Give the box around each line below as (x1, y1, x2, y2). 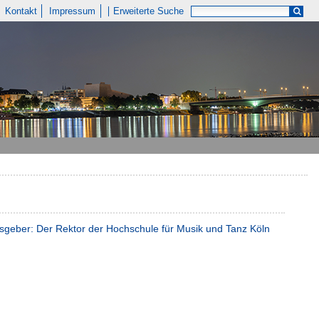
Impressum (49, 6, 96, 16)
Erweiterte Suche (113, 6, 184, 16)
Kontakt (4, 6, 37, 16)
